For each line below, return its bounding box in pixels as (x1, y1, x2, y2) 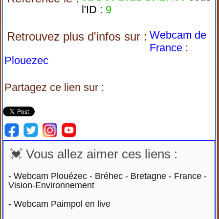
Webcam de (150, 29, 207, 41)
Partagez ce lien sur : (4, 81, 105, 93)
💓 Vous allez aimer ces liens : (10, 147, 178, 161)
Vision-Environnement (8, 180, 95, 190)
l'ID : (82, 3, 103, 16)
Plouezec (4, 54, 49, 66)
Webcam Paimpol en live (14, 199, 111, 209)
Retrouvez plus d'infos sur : (7, 30, 148, 43)
